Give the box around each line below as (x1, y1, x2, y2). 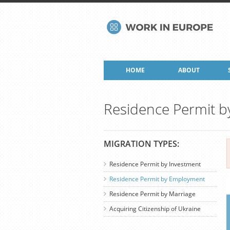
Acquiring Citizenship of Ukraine (109, 204, 201, 213)
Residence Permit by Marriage (109, 189, 196, 198)
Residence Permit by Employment (109, 175, 205, 183)
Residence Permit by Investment (109, 160, 201, 168)
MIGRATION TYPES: (104, 138, 179, 149)
